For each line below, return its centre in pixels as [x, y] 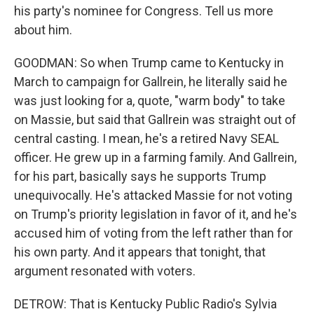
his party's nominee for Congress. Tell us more [144, 11]
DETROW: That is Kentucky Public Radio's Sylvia [145, 304]
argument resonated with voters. [105, 271]
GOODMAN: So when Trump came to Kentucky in [149, 63]
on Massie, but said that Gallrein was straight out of [155, 120]
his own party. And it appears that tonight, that [140, 252]
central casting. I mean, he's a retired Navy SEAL [146, 138]
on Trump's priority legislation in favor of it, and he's [156, 214]
